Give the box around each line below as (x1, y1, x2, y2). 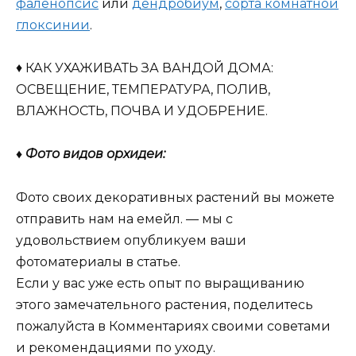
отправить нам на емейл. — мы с (16, 211, 233, 226)
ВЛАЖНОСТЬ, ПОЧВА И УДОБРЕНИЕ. (16, 103, 268, 119)
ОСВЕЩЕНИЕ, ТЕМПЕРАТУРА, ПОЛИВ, (16, 82, 270, 98)
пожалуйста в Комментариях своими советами (16, 318, 331, 334)
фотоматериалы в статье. (16, 253, 180, 269)
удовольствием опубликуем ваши (16, 232, 246, 248)
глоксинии (16, 17, 90, 33)
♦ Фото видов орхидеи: (16, 146, 165, 162)
